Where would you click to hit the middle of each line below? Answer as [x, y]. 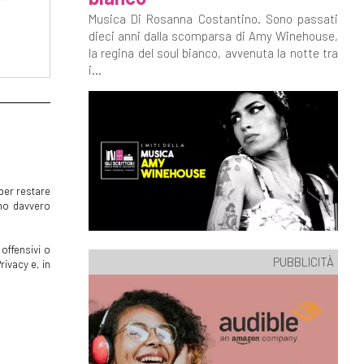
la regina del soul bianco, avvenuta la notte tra [213, 53]
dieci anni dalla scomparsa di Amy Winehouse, [213, 36]
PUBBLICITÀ [303, 261]
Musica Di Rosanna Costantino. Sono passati [213, 19]
